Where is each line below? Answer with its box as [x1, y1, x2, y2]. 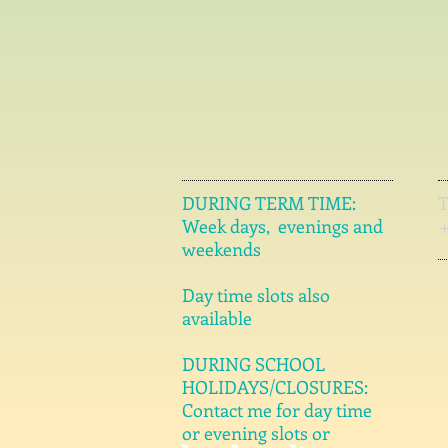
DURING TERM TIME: [182, 190, 356, 215]
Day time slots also [182, 282, 330, 307]
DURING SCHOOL [182, 351, 325, 376]
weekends [182, 236, 261, 261]
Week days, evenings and [182, 213, 387, 238]
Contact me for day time [182, 397, 372, 422]
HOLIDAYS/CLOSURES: [182, 374, 368, 399]
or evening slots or [182, 420, 330, 445]
